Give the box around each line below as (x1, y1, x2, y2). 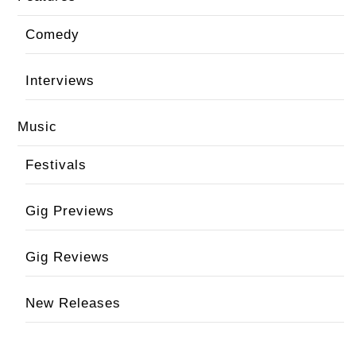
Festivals (25, 157, 87, 172)
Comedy (25, 27, 79, 42)
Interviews (25, 73, 95, 88)
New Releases (25, 296, 121, 311)
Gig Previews (25, 203, 114, 219)
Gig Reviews (25, 250, 110, 265)
